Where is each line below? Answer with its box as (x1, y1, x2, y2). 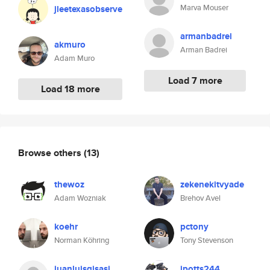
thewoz (54, 178, 84, 191)
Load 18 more (40, 82, 100, 96)
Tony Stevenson (180, 234, 233, 246)
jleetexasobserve (54, 2, 122, 16)
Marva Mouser (180, 2, 228, 13)
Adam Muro (54, 52, 95, 64)
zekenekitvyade (180, 178, 244, 191)
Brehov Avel (180, 192, 221, 204)
